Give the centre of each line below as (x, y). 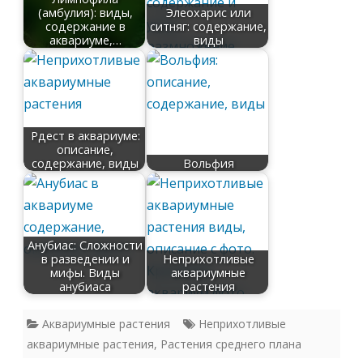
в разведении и (85, 258)
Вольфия (208, 163)
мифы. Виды (85, 272)
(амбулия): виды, (85, 12)
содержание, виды (85, 163)
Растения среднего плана (231, 344)
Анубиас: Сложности (85, 245)
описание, (85, 149)
